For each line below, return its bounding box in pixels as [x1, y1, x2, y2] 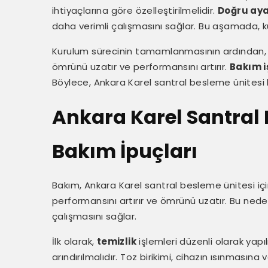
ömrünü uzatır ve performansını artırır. [52, 60, 230, 73]
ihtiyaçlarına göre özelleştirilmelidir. [52, 4, 218, 17]
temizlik [96, 235, 137, 248]
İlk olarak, [52, 235, 97, 248]
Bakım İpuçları [52, 138, 197, 165]
